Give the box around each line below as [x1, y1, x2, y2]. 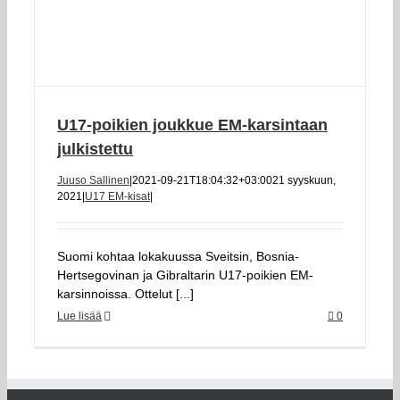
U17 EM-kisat [85, 190, 150, 203]
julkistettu [57, 140, 133, 158]
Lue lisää [57, 310, 102, 322]
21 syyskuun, [272, 174, 336, 187]
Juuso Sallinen [57, 174, 129, 187]
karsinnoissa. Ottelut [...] [57, 287, 194, 301]
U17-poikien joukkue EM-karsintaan [57, 116, 328, 134]
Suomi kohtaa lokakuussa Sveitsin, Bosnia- [57, 249, 299, 263]
